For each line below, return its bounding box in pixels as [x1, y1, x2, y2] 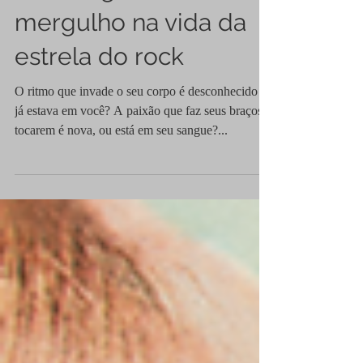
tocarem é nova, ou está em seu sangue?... [15, 156, 228, 169]
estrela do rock [15, 75, 184, 103]
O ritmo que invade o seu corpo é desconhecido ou [15, 117, 274, 130]
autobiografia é [15, 6, 184, 35]
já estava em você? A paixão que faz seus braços [15, 136, 263, 150]
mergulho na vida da [15, 41, 246, 69]
